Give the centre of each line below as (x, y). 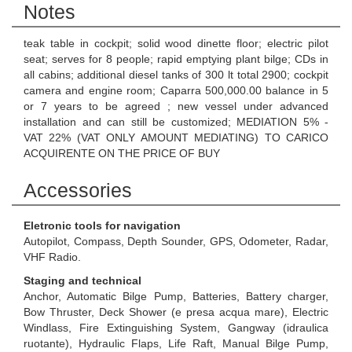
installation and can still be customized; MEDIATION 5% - (176, 122)
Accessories (78, 190)
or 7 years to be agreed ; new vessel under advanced (176, 106)
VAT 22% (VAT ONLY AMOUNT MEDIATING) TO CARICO (176, 137)
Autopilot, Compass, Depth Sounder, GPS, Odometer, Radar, (176, 241)
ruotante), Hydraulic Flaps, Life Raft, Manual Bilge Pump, (176, 343)
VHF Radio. (52, 257)
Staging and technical (82, 280)
